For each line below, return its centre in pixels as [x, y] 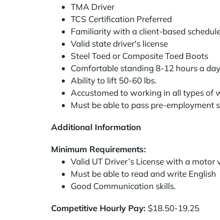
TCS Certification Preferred [121, 19]
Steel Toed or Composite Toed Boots [139, 56]
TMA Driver [93, 7]
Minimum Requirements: [98, 149]
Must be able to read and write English [143, 174]
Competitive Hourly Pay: [99, 208]
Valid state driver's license [119, 43]
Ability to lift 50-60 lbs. [114, 80]
